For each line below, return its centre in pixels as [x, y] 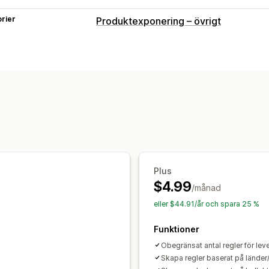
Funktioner [177, 229]
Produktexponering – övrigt [159, 21]
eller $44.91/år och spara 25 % [207, 204]
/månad [206, 187]
